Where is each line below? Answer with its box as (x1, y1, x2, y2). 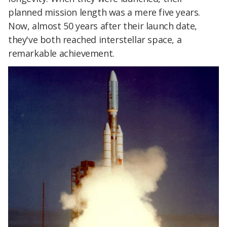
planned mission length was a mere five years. (8, 6, 201, 18)
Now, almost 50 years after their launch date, (8, 19, 198, 32)
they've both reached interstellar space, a (8, 33, 182, 46)
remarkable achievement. (8, 47, 115, 59)
